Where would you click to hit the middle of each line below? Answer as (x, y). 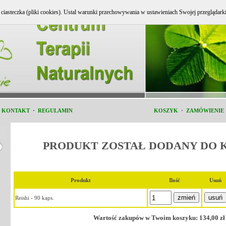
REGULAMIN (55, 110)
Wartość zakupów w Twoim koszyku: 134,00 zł (159, 218)
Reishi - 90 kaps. (35, 198)
